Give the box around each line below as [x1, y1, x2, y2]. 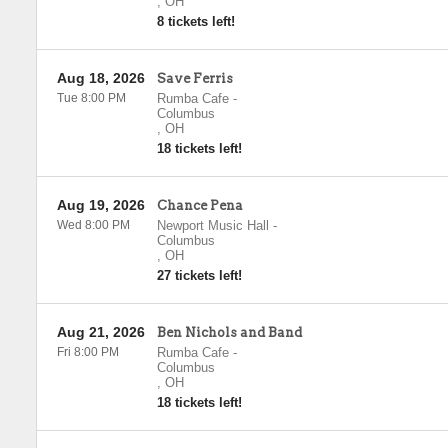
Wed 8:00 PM [56, 218, 130, 232]
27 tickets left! [156, 268, 242, 283]
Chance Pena [156, 198, 243, 213]
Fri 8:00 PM [56, 345, 119, 359]
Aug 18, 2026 [56, 70, 145, 86]
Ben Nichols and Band [156, 325, 302, 340]
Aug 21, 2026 [56, 324, 145, 340]
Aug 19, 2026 [56, 197, 145, 213]
